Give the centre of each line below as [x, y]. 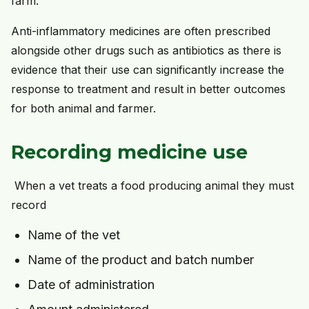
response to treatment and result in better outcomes [148, 89]
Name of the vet [74, 235]
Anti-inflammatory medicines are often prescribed [141, 31]
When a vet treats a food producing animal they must [154, 186]
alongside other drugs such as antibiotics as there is [146, 51]
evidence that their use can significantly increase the [148, 70]
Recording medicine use [129, 152]
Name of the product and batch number [141, 260]
